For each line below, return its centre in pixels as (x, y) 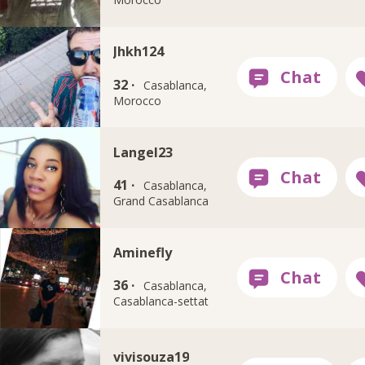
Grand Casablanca (161, 200)
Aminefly (143, 252)
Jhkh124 (139, 52)
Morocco (138, 100)
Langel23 (143, 152)
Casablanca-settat (161, 301)
